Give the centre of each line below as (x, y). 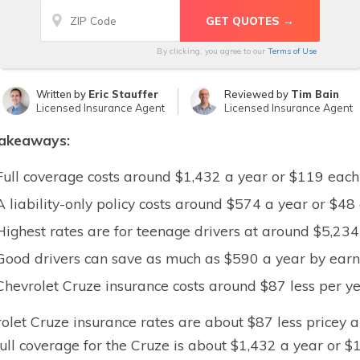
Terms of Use (292, 51)
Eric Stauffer (124, 94)
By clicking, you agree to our (212, 51)
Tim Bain (315, 94)
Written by (63, 94)
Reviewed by (258, 94)
